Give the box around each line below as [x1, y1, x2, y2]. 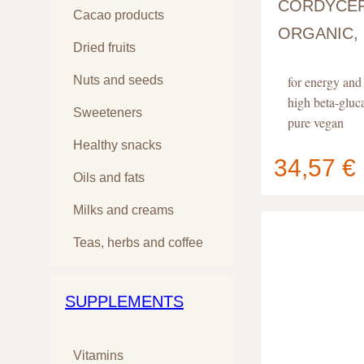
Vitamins [73, 348, 123, 362]
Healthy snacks [73, 137, 162, 152]
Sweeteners [73, 105, 142, 119]
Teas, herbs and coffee [73, 235, 203, 249]
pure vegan [288, 114, 344, 131]
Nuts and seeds [73, 72, 163, 87]
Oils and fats [73, 170, 145, 184]
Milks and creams [73, 202, 174, 217]
